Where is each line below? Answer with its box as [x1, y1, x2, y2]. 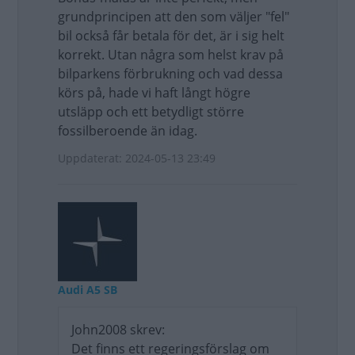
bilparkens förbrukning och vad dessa [58, 65, 283, 82]
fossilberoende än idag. [58, 122, 197, 139]
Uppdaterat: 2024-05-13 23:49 [58, 151, 216, 166]
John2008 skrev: [71, 321, 165, 338]
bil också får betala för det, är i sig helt [58, 27, 284, 44]
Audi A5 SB [58, 282, 117, 297]
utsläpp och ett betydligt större [58, 103, 244, 120]
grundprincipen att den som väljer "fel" [58, 8, 289, 25]
